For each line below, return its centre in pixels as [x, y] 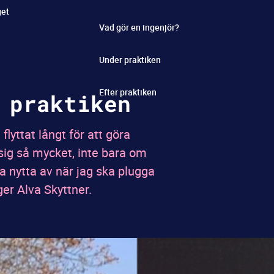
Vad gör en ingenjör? [139, 27]
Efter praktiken [128, 92]
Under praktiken [130, 60]
